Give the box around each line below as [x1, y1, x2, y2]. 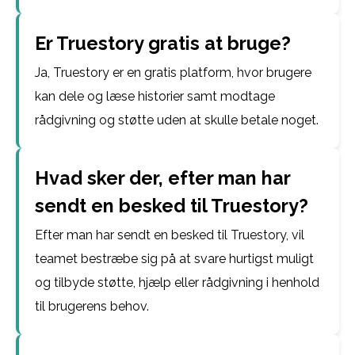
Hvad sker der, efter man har [35, 167, 290, 189]
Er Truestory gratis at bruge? [35, 32, 291, 54]
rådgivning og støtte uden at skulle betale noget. [35, 113, 319, 128]
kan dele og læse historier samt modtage [35, 89, 275, 104]
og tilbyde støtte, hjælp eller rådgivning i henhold [35, 275, 319, 290]
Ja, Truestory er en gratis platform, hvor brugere [35, 65, 311, 80]
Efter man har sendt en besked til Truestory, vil [35, 227, 304, 242]
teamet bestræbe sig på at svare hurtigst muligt [35, 251, 314, 266]
